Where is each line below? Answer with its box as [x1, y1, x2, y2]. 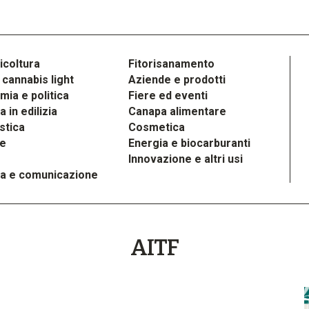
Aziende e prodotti [128, 73, 226, 86]
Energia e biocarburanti [128, 137, 251, 150]
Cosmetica [128, 121, 186, 134]
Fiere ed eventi [128, 89, 208, 102]
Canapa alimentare [128, 105, 227, 118]
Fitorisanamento [128, 57, 215, 70]
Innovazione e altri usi [128, 152, 243, 166]
